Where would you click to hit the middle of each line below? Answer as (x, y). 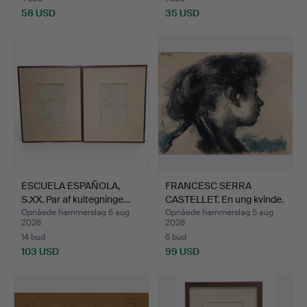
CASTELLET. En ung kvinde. (224, 199)
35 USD (182, 13)
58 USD (38, 13)
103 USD (40, 251)
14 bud (33, 237)
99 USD (182, 251)
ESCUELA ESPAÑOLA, (71, 185)
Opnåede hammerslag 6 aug (75, 212)
